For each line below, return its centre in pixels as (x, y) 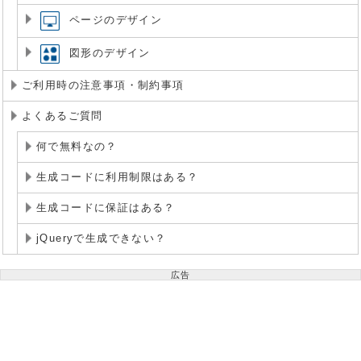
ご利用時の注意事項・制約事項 (103, 85)
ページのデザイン (116, 21)
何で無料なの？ (77, 146)
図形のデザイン (110, 54)
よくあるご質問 (62, 116)
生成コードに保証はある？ (106, 207)
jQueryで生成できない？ (102, 238)
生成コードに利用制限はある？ (118, 177)
